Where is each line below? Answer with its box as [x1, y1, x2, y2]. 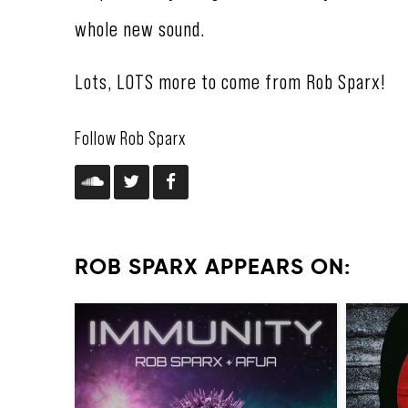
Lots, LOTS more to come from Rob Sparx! [75, 67, 386, 95]
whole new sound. [75, 15, 205, 42]
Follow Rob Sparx [75, 126, 187, 149]
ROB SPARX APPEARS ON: [75, 252, 351, 280]
